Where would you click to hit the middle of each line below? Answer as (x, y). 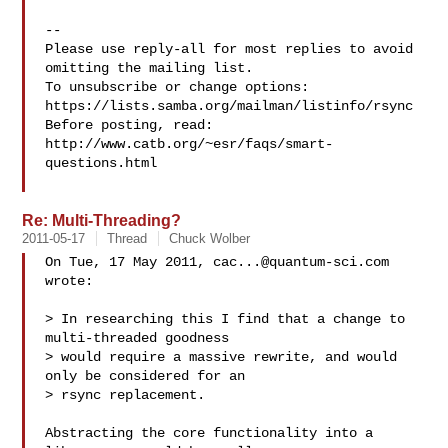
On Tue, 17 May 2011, (129, 262)
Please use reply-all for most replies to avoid (229, 49)
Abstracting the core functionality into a (209, 433)
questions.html (101, 163)
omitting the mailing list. (149, 68)
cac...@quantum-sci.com (301, 262)
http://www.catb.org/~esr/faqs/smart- (189, 144)
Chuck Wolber (210, 238)
